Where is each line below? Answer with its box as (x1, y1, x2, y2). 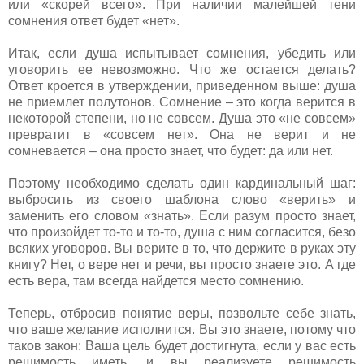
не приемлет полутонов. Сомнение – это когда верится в (8, 94, 356, 109)
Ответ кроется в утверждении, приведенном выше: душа (8, 78, 356, 93)
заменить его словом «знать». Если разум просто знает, (8, 208, 356, 223)
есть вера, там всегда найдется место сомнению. (8, 273, 304, 288)
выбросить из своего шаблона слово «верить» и (8, 192, 356, 206)
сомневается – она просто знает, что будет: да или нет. (8, 143, 336, 158)
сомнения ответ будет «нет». (8, 13, 183, 28)
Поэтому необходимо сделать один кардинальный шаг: (8, 175, 356, 190)
